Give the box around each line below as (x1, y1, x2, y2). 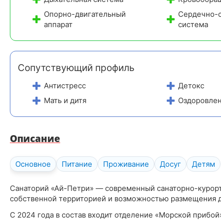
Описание (10, 132, 60, 145)
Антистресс (43, 80, 86, 90)
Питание (62, 159, 92, 169)
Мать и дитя (43, 95, 86, 105)
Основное (15, 159, 51, 169)
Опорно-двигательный (43, 9, 126, 19)
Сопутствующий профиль (18, 62, 135, 74)
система (178, 19, 208, 29)
